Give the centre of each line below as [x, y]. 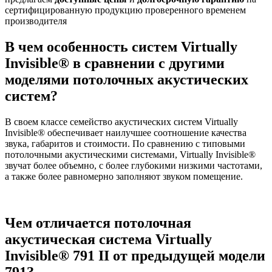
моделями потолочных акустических [127, 79]
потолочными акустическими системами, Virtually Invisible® [130, 154]
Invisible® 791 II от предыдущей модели [135, 255]
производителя [36, 21]
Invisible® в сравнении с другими [115, 63]
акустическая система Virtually [108, 239]
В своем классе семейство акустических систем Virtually [121, 121]
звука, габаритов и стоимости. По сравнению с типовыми [125, 143]
